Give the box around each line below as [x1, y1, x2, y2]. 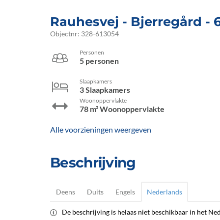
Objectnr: [50, 29, 81, 38]
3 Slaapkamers [80, 85, 130, 95]
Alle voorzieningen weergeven [50, 124, 151, 134]
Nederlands [147, 187, 182, 196]
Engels [115, 187, 135, 196]
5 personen [80, 56, 119, 66]
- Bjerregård [119, 14, 202, 29]
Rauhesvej [50, 14, 119, 29]
